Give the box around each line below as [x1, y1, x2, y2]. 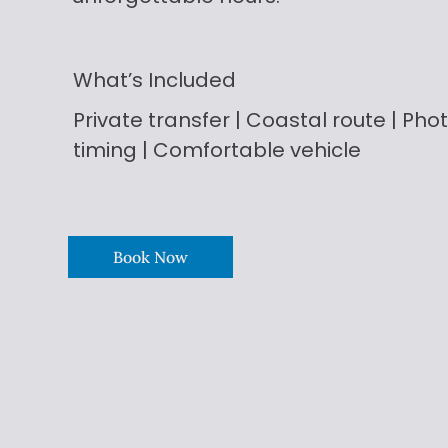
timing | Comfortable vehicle [73, 136, 362, 165]
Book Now [113, 246, 189, 267]
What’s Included [72, 66, 236, 95]
